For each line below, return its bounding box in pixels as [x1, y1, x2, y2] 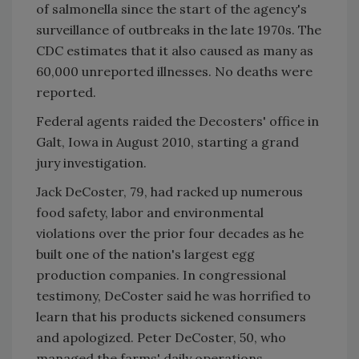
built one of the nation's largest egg [36, 246, 255, 263]
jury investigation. [36, 155, 147, 171]
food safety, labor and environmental [36, 204, 264, 221]
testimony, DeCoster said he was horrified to [36, 288, 311, 305]
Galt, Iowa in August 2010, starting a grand [36, 134, 299, 151]
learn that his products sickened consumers [36, 309, 306, 325]
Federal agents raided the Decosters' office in [36, 113, 319, 130]
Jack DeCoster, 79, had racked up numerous [36, 184, 303, 200]
